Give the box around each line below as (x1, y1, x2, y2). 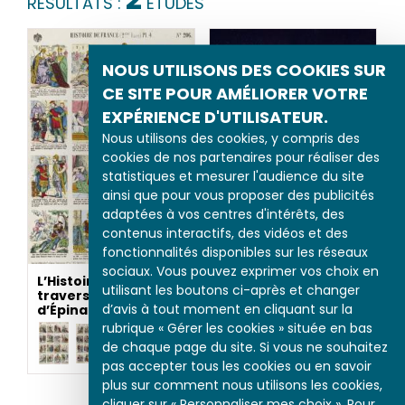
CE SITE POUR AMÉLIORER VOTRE (102, 81, 368, 104)
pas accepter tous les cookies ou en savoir (102, 356, 372, 374)
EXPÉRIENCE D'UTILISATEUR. (102, 105, 328, 127)
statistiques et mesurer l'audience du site (102, 166, 364, 184)
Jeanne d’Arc (219, 240, 311, 259)
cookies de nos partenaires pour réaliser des (102, 147, 380, 165)
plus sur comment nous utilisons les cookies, (102, 375, 382, 393)
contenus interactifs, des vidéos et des (102, 223, 348, 241)
